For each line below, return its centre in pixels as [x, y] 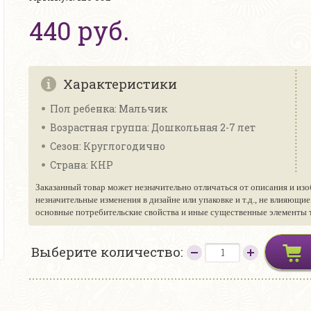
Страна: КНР [82, 165]
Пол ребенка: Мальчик [109, 109]
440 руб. [79, 31]
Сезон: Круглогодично [108, 146]
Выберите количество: [109, 252]
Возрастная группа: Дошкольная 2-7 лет [153, 127]
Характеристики [120, 84]
